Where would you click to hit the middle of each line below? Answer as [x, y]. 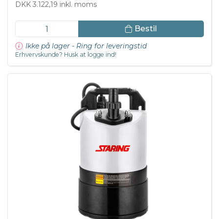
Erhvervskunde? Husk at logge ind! [66, 54]
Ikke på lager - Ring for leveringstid [86, 46]
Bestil [145, 29]
